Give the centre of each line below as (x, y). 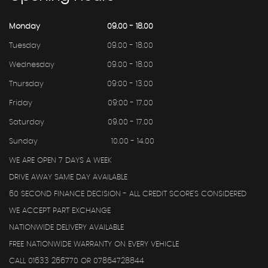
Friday (21, 103)
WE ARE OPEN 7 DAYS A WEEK (60, 161)
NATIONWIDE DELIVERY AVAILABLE (66, 228)
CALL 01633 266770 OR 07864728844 (77, 261)
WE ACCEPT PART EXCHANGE (60, 211)
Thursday (26, 84)
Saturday (27, 123)
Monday (25, 27)
